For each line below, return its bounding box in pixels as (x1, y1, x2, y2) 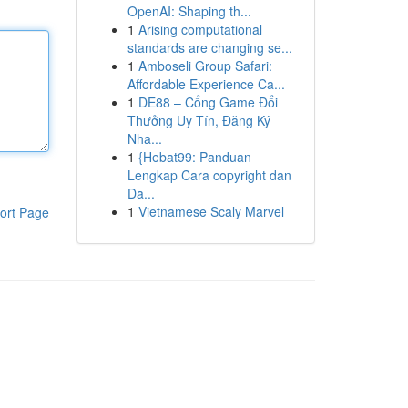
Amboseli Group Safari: (138, 56, 272, 75)
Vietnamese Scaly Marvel (138, 202, 284, 220)
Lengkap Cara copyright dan (127, 166, 291, 184)
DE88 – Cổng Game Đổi (138, 93, 278, 111)
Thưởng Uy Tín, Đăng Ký (127, 111, 270, 129)
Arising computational (138, 20, 262, 38)
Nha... (127, 129, 162, 148)
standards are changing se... (127, 38, 292, 56)
